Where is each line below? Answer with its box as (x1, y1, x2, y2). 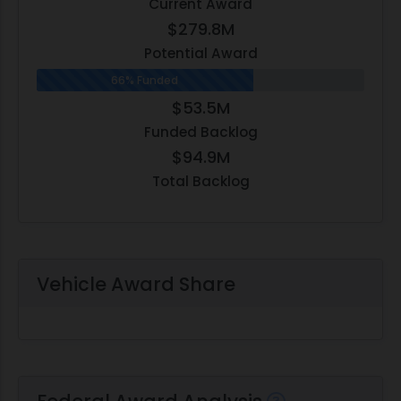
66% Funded (111, 73, 179, 89)
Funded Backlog (143, 123, 258, 142)
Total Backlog (151, 172, 250, 192)
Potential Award (143, 44, 258, 64)
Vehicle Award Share (37, 271, 235, 298)
